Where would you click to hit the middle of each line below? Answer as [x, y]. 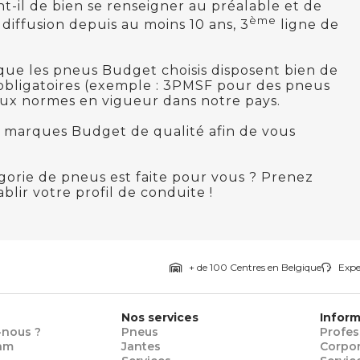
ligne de [308, 25]
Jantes [141, 347]
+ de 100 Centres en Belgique [254, 268]
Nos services [160, 318]
